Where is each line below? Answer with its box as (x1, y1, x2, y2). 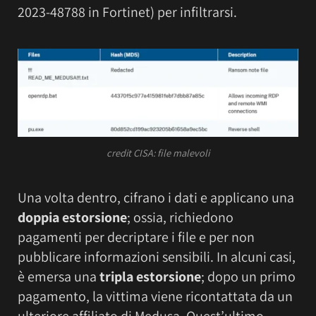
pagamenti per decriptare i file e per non (18, 227, 255, 246)
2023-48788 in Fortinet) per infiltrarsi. (18, 3, 237, 22)
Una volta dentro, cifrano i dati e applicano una (18, 188, 294, 207)
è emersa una (18, 267, 99, 286)
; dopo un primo (201, 267, 296, 286)
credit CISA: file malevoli (107, 145, 209, 159)
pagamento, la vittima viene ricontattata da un (18, 286, 293, 305)
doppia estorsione (18, 207, 127, 226)
